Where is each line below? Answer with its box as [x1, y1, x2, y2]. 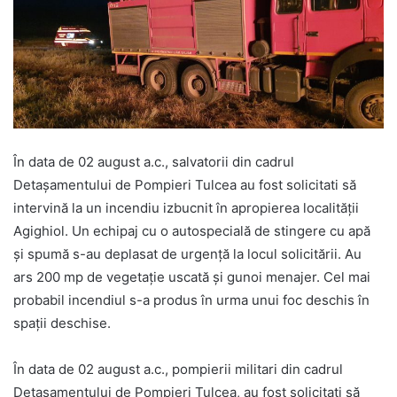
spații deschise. [13, 314, 111, 331]
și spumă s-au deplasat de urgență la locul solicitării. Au [13, 245, 362, 262]
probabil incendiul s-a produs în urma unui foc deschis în [13, 291, 370, 308]
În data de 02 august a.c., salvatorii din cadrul [13, 152, 294, 170]
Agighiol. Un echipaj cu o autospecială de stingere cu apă [13, 222, 370, 239]
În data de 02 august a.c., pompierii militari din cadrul [13, 360, 343, 378]
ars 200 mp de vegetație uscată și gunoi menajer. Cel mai [13, 268, 370, 285]
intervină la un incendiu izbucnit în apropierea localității [13, 198, 359, 216]
